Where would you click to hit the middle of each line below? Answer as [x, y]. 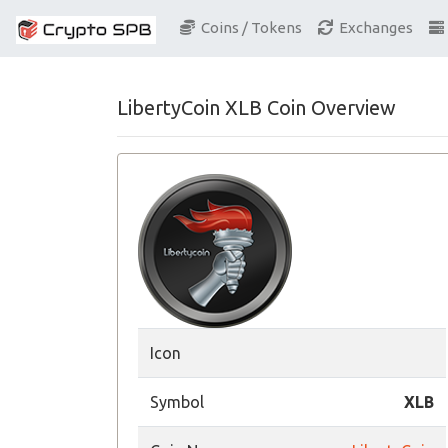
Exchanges [373, 28]
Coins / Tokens [248, 28]
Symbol [177, 402]
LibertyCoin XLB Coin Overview [256, 107]
